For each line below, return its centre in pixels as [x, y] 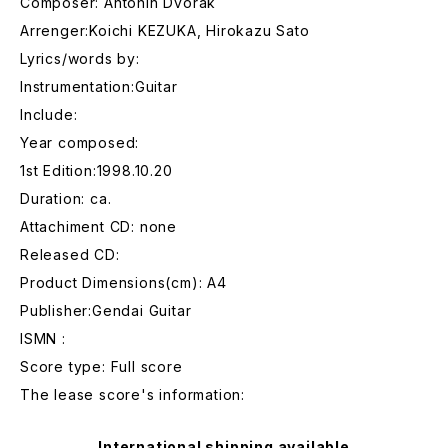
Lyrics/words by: [80, 58]
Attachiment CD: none [98, 226]
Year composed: [80, 142]
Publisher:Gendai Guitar [106, 310]
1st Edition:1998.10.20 [96, 170]
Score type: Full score [101, 366]
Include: [49, 114]
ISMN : [43, 338]
